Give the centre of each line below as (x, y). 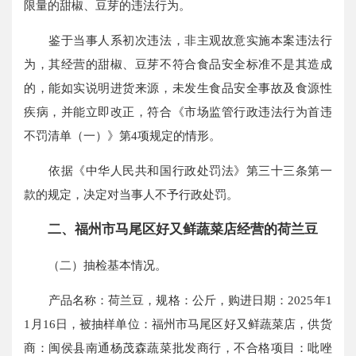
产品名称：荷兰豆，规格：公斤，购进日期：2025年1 (178, 300)
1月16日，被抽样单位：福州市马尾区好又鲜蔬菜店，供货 (178, 323)
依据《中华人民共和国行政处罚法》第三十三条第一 (178, 171)
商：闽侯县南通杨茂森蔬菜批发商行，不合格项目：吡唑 (178, 347)
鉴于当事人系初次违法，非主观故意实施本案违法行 (178, 40)
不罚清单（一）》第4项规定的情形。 (123, 135)
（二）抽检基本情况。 (96, 265)
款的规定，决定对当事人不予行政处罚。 (132, 195)
